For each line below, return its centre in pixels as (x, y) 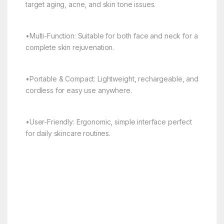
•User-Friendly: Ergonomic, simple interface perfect (108, 122)
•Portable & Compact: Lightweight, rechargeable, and (112, 79)
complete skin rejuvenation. (70, 47)
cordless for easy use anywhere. (78, 90)
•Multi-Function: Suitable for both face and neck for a (111, 36)
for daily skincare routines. (68, 133)
